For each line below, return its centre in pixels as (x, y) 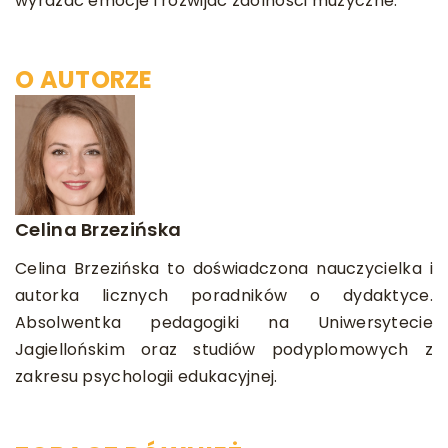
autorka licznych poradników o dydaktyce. (224, 296)
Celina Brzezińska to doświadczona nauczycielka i (224, 269)
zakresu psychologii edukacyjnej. (146, 377)
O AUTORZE (84, 80)
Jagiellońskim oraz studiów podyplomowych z (224, 350)
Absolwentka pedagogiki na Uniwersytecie (224, 323)
